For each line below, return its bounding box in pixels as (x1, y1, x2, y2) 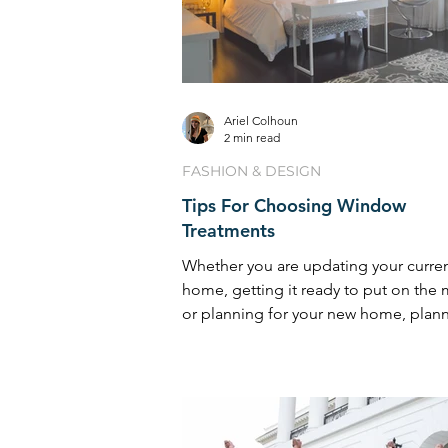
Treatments (182, 218, 275, 242)
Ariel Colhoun (224, 112, 298, 128)
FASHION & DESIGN (182, 161, 321, 180)
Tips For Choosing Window (182, 193, 406, 217)
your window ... (182, 327, 288, 347)
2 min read (224, 129, 280, 145)
